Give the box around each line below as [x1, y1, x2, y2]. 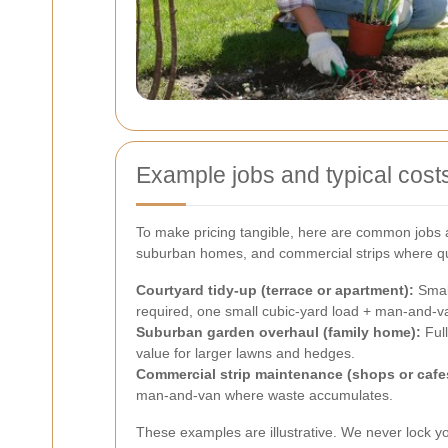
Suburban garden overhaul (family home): [136, 324, 421, 341]
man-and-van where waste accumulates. [136, 387, 393, 404]
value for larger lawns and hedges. [136, 345, 355, 362]
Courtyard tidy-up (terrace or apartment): [136, 282, 414, 299]
